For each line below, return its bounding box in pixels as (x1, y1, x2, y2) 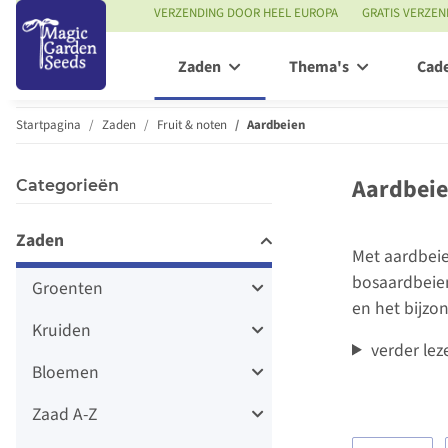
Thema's (289, 56, 349, 79)
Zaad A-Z (32, 401, 97, 427)
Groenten (32, 275, 103, 301)
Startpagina (16, 115, 81, 134)
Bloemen (32, 359, 99, 385)
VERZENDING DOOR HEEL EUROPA (154, 4, 338, 22)
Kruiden (32, 317, 91, 343)
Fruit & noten (157, 115, 227, 134)
